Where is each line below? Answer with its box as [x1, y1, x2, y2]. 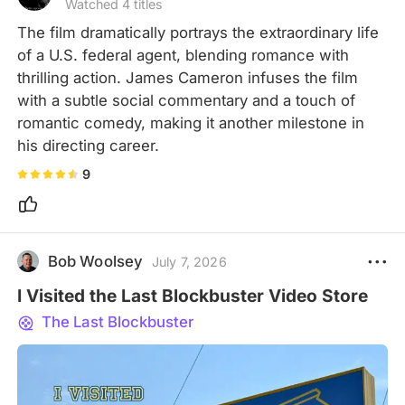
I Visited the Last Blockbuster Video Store [17, 284, 369, 306]
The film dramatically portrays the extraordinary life [17, 23, 380, 42]
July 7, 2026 [151, 253, 227, 269]
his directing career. [17, 136, 160, 155]
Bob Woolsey [47, 252, 144, 271]
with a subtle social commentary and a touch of [17, 90, 356, 109]
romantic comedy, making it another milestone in [17, 113, 365, 132]
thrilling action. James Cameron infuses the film [17, 68, 359, 87]
